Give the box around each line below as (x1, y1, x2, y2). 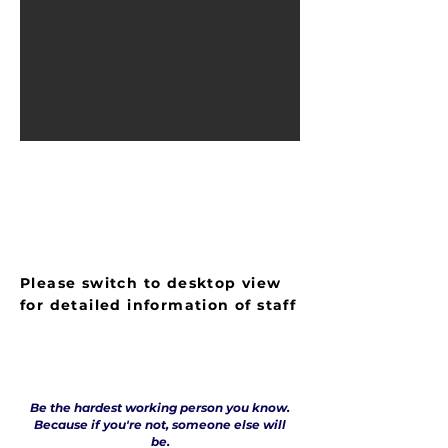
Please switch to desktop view (20, 274, 282, 292)
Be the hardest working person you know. (30, 400, 290, 415)
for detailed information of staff (20, 296, 297, 314)
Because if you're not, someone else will (34, 417, 286, 432)
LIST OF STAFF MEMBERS (20, 178, 256, 200)
